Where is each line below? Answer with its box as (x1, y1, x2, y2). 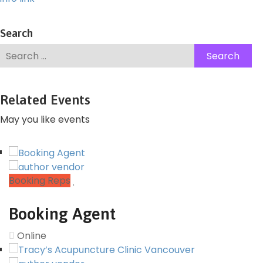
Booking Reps (9, 173, 70, 187)
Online (15, 228, 46, 242)
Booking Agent (9, 204, 116, 223)
